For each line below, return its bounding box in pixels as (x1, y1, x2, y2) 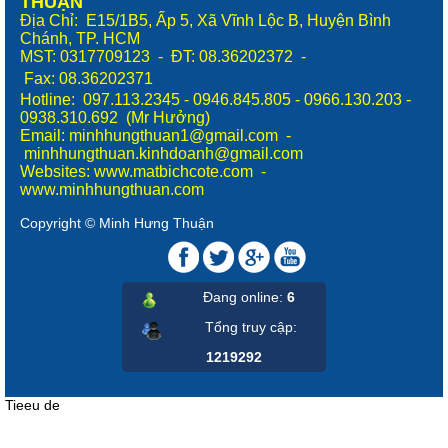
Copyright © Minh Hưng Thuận (20, 215, 214, 232)
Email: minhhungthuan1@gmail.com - (20, 127, 291, 145)
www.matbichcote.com (94, 163, 253, 181)
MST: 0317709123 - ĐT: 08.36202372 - (20, 48, 306, 66)
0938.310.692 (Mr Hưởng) (20, 109, 214, 127)
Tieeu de (5, 397, 60, 414)
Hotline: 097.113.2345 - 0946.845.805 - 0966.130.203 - (20, 91, 411, 109)
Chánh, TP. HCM (20, 30, 144, 48)
